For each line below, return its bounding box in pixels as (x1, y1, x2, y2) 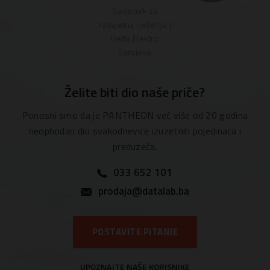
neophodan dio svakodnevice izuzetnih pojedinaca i (28, 123, 242, 138)
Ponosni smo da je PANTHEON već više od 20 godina (22, 107, 248, 122)
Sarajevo (118, 45, 152, 58)
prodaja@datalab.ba (98, 183, 189, 199)
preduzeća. (112, 139, 157, 154)
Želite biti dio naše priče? (64, 81, 206, 102)
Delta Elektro (111, 31, 160, 45)
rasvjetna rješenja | (99, 17, 172, 31)
